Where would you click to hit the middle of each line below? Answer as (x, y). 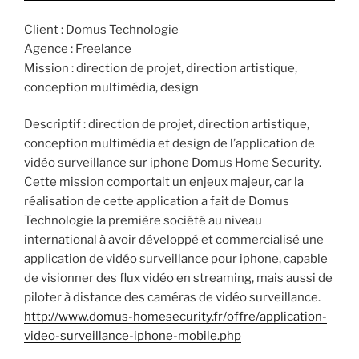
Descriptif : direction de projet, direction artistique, (167, 125)
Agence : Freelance (78, 48)
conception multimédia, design (111, 87)
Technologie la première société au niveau (143, 221)
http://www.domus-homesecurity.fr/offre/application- (175, 317)
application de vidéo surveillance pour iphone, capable (176, 259)
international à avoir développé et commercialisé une (174, 240)
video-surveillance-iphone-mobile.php (133, 336)
